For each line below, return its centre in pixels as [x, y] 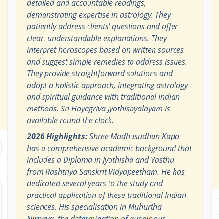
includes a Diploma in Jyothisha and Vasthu [100, 160]
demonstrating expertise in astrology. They [99, 14]
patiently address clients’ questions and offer [102, 26]
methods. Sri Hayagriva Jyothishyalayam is [98, 108]
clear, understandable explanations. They [97, 38]
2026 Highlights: [57, 136]
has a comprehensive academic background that [109, 148]
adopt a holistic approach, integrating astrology [107, 85]
